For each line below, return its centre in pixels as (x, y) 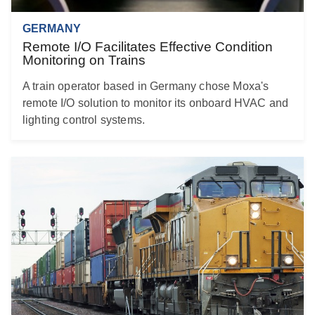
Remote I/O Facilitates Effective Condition (148, 47)
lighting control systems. (84, 120)
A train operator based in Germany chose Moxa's (146, 86)
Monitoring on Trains (84, 60)
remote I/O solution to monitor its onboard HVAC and (156, 103)
